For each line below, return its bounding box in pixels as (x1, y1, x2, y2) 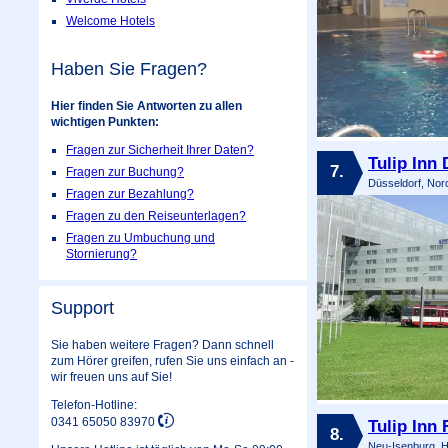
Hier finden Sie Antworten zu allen (51, 98, 242, 113)
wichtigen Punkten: (51, 114, 159, 129)
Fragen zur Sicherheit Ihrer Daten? (66, 142, 254, 157)
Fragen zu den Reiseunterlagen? (66, 208, 246, 223)
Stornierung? (66, 246, 137, 261)
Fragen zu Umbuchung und (66, 230, 215, 245)
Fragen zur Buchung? (66, 164, 184, 179)
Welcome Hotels (66, 13, 155, 28)
